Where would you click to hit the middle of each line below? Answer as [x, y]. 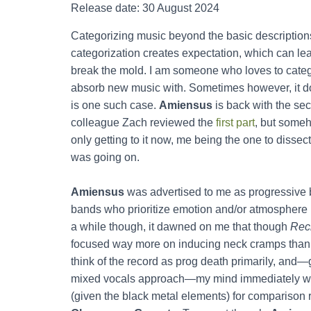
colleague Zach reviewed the [143, 122]
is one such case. [115, 105]
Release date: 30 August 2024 [145, 8]
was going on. [105, 157]
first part [235, 122]
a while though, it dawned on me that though [180, 226]
